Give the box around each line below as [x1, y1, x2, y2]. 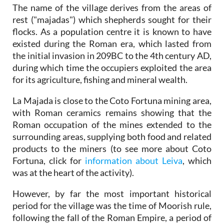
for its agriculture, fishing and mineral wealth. [12, 74, 187, 85]
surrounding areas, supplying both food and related [12, 131, 211, 142]
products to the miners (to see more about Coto [12, 143, 211, 154]
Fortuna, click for [12, 155, 85, 166]
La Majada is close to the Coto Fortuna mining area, [12, 95, 211, 106]
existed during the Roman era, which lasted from [12, 38, 211, 49]
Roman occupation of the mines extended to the [12, 119, 211, 130]
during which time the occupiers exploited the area [12, 62, 211, 73]
